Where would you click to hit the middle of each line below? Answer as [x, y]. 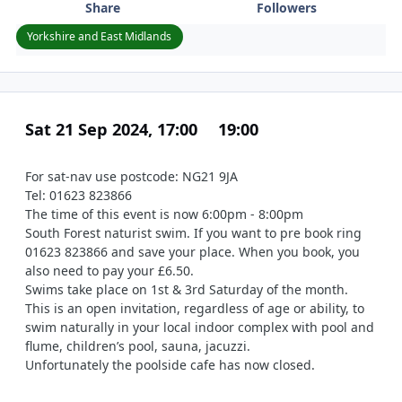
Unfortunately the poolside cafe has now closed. [170, 365]
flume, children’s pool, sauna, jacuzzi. [138, 346]
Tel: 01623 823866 [79, 196]
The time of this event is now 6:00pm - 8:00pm [164, 214]
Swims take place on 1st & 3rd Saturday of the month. [188, 290]
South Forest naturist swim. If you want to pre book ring [193, 233]
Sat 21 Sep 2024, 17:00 [114, 130]
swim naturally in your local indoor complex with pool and [200, 328]
